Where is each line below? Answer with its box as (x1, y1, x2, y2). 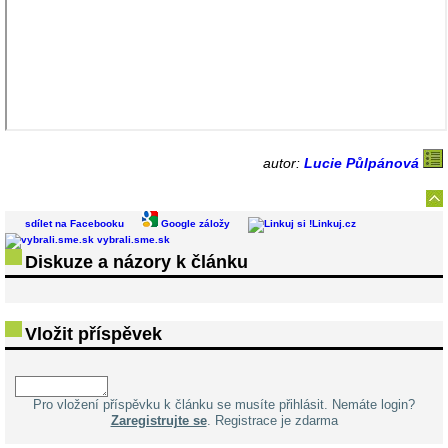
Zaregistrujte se (110, 413, 207, 428)
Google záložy (158, 218, 230, 229)
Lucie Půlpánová (304, 155, 423, 171)
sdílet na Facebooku (25, 218, 124, 229)
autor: (263, 155, 304, 171)
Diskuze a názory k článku (25, 252, 248, 272)
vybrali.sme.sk (94, 234, 170, 245)
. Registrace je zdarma (206, 413, 338, 428)
